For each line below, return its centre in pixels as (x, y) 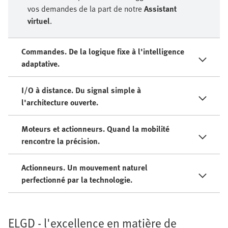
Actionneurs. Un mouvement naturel (84, 168)
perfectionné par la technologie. (77, 180)
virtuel (39, 21)
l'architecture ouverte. (60, 103)
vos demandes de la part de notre (86, 9)
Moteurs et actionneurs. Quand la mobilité (95, 129)
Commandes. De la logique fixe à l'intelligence (103, 52)
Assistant (160, 9)
